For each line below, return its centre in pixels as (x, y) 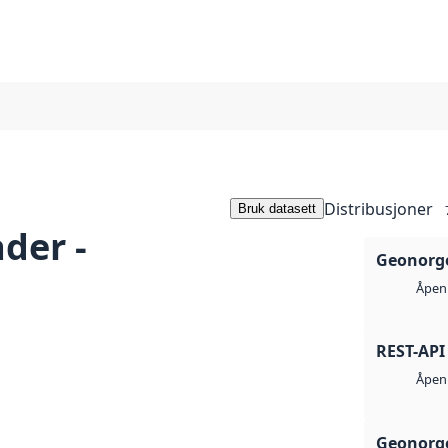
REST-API (410, 351)
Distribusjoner (378, 209)
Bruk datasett (277, 208)
